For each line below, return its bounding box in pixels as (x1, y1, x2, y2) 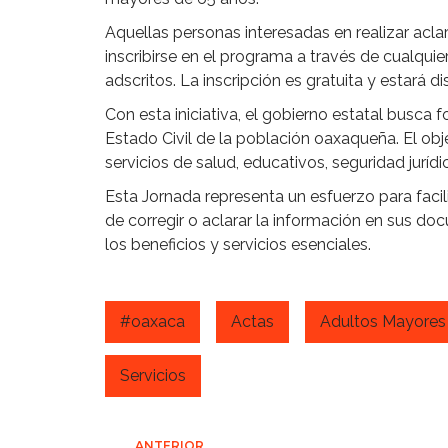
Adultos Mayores (320, 311, 446, 331)
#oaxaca (120, 311, 185, 331)
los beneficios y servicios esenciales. (105, 235, 371, 255)
